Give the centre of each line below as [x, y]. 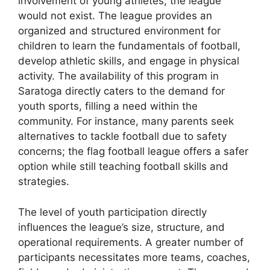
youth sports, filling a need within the [108, 106]
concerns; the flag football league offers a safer [133, 152]
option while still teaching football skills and [123, 167]
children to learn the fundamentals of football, [129, 46]
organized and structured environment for [119, 31]
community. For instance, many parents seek [126, 121]
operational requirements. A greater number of [131, 242]
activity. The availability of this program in [118, 76]
